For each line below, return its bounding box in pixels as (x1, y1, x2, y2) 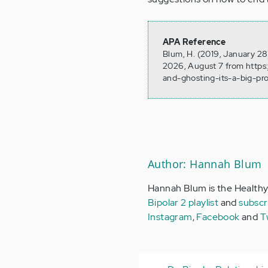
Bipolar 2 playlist (148, 196, 219, 209)
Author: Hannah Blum (148, 157, 262, 172)
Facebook (196, 211, 240, 224)
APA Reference (163, 36, 226, 48)
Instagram (148, 211, 193, 224)
